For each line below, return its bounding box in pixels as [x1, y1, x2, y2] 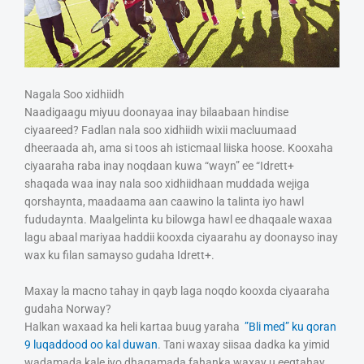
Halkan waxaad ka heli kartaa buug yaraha [24, 320, 245, 334]
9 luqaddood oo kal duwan [24, 338, 158, 352]
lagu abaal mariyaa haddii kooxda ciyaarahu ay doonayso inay [24, 231, 338, 245]
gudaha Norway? [24, 302, 111, 316]
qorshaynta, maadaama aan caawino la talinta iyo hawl [24, 195, 304, 209]
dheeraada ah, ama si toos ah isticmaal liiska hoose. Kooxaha [24, 141, 333, 155]
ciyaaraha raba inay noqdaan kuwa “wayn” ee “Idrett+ [24, 159, 294, 173]
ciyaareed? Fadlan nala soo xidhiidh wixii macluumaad [24, 123, 297, 137]
